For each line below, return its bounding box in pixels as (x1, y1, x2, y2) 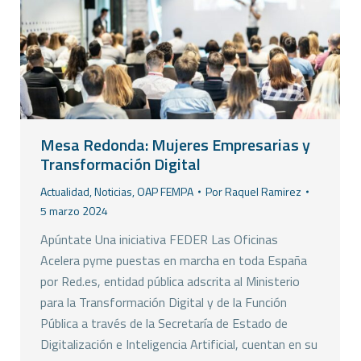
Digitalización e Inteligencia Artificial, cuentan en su (40, 334, 317, 355)
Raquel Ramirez (225, 183, 301, 201)
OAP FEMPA (137, 183, 193, 201)
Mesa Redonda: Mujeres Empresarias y (40, 132, 310, 158)
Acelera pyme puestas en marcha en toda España (40, 251, 307, 271)
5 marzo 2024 (40, 202, 108, 220)
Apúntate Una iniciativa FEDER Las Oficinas (40, 230, 278, 250)
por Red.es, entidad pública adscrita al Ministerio (40, 272, 300, 292)
